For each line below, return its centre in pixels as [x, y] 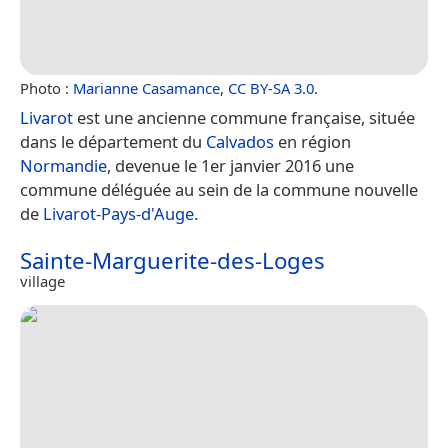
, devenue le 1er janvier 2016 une [230, 165]
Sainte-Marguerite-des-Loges [172, 260]
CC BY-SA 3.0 [271, 87]
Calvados [240, 141]
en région [312, 141]
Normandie [63, 165]
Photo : [46, 87]
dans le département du [113, 141]
